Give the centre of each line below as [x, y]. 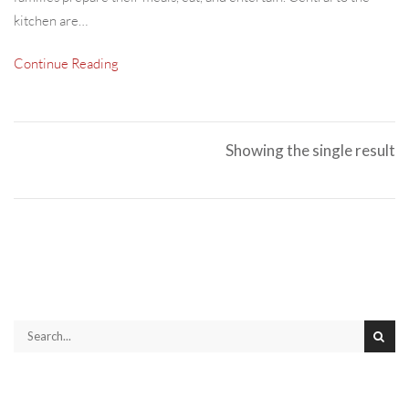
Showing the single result [310, 150]
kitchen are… [51, 20]
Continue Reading [66, 63]
